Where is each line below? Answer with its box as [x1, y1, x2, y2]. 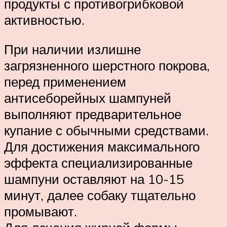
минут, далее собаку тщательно [4, 186, 196, 203]
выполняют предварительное [4, 105, 181, 122]
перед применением [4, 73, 126, 90]
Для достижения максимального [4, 138, 200, 155]
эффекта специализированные [4, 154, 193, 171]
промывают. [4, 203, 77, 219]
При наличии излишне [4, 41, 141, 57]
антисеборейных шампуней [4, 89, 171, 106]
